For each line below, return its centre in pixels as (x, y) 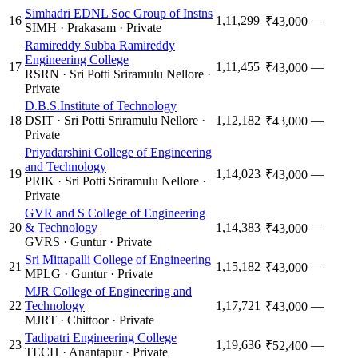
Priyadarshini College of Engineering (118, 152)
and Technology (66, 166)
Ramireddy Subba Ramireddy (100, 45)
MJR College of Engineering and (108, 291)
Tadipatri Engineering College (101, 337)
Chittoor (88, 320)
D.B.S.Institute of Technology (101, 105)
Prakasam (91, 27)
